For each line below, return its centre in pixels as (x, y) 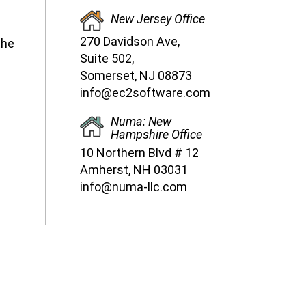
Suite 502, (107, 59)
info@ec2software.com (145, 93)
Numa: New (141, 122)
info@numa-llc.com (134, 187)
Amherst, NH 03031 (134, 170)
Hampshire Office (156, 135)
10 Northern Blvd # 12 (139, 153)
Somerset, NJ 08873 (136, 76)
